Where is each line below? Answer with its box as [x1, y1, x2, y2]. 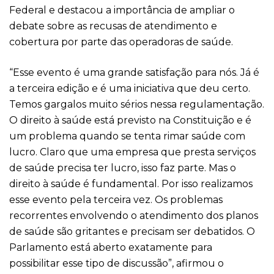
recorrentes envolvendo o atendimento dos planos [9, 210, 258, 221]
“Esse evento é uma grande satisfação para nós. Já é [9, 67, 259, 78]
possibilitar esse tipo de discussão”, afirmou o [9, 257, 224, 269]
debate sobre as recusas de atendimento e [9, 20, 217, 32]
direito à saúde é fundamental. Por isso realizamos [9, 178, 253, 190]
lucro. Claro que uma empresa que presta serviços [9, 146, 256, 158]
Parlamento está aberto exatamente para [9, 242, 212, 253]
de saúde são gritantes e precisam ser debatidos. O [9, 226, 255, 237]
